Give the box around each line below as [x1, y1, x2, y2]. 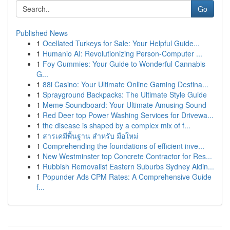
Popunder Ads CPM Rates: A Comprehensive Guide [43, 171, 212, 182]
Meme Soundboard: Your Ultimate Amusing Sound [43, 100, 206, 110]
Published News [16, 28, 68, 38]
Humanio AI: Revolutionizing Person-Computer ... [43, 48, 202, 59]
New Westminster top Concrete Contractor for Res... [43, 151, 212, 161]
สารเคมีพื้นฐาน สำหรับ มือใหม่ [43, 130, 138, 141]
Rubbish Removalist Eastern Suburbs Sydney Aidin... [43, 161, 214, 171]
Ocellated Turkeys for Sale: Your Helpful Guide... [43, 38, 200, 48]
